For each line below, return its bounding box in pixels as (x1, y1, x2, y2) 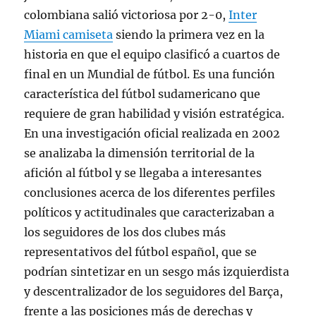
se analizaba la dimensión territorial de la (24, 146, 255, 160)
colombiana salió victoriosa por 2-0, (24, 8, 229, 22)
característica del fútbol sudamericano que (24, 87, 261, 101)
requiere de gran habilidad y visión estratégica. (24, 107, 285, 121)
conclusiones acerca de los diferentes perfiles (24, 186, 276, 200)
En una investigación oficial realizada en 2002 (24, 126, 281, 140)
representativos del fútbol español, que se (24, 245, 257, 259)
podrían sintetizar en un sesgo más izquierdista (24, 265, 290, 279)
